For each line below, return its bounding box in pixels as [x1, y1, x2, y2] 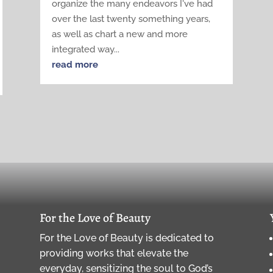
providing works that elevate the [39, 247, 188, 259]
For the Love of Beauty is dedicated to [39, 232, 214, 244]
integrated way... [51, 43, 119, 55]
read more [51, 58, 98, 70]
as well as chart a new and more [51, 28, 188, 40]
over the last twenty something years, [51, 13, 210, 24]
